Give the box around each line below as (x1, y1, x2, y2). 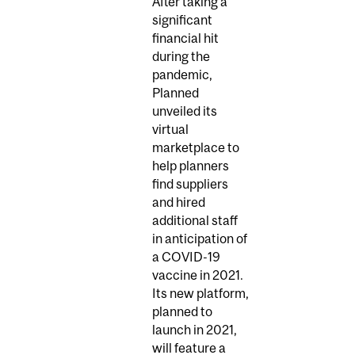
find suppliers (152, 176, 228, 191)
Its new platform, (152, 285, 249, 300)
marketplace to (152, 139, 239, 155)
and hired (152, 194, 205, 209)
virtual (152, 121, 189, 136)
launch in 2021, (152, 322, 237, 337)
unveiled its (152, 103, 217, 118)
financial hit (152, 30, 219, 45)
